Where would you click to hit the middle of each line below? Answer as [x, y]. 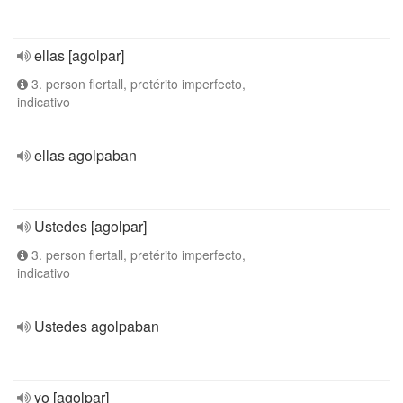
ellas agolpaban [85, 155]
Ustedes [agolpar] [90, 226]
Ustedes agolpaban [97, 326]
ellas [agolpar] [79, 55]
